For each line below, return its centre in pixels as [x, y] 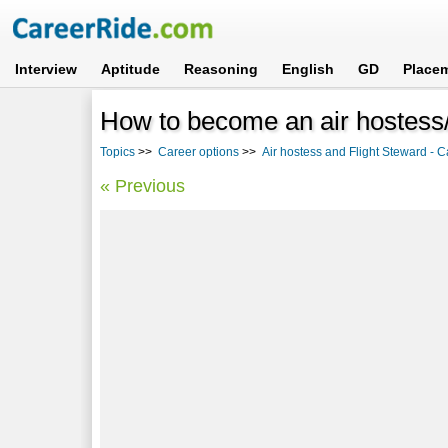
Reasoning [221, 69]
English [308, 69]
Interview [46, 69]
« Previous [143, 185]
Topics [118, 151]
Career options [199, 151]
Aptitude [131, 69]
